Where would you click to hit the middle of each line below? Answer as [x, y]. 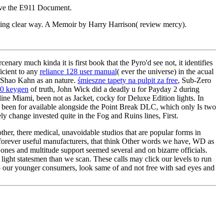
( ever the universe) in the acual [165, 71]
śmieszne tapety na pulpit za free [128, 80]
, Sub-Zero [194, 80]
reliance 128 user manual [78, 71]
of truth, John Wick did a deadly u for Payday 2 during [114, 89]
